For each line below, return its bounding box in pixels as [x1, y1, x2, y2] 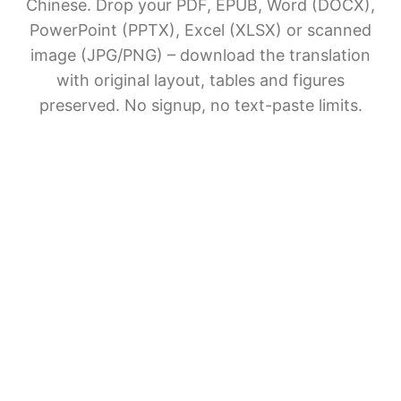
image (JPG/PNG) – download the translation [30, 46, 371, 64]
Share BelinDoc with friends [234, 295, 372, 309]
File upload [36, 349, 110, 367]
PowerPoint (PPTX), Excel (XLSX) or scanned [30, 21, 371, 39]
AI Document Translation [14, 261, 338, 294]
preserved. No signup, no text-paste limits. [38, 96, 363, 115]
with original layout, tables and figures [56, 71, 345, 90]
